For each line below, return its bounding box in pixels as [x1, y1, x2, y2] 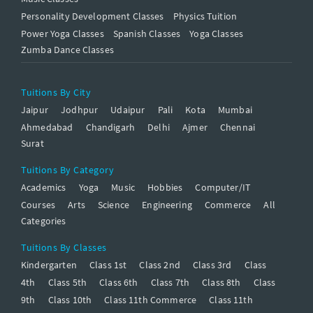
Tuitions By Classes [21, 241, 107, 254]
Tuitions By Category [21, 163, 114, 177]
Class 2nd [139, 259, 180, 272]
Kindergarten [21, 259, 77, 272]
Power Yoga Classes [21, 27, 104, 41]
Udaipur [110, 103, 145, 117]
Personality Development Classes [21, 10, 164, 23]
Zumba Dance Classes [21, 43, 114, 57]
